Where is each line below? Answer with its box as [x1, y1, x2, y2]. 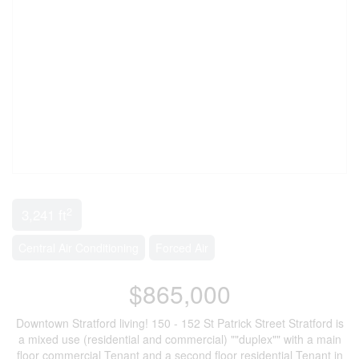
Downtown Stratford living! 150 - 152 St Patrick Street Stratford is [15, 315, 344, 331]
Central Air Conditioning [18, 240, 139, 256]
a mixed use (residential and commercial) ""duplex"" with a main [18, 331, 341, 347]
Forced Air [155, 240, 208, 256]
